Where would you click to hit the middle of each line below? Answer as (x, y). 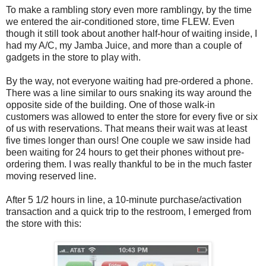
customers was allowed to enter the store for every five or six (132, 117)
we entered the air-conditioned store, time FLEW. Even (120, 22)
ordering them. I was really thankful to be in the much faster (129, 164)
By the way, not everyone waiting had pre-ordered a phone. (129, 81)
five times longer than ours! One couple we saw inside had (128, 141)
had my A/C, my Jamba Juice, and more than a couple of (124, 46)
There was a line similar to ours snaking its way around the (129, 93)
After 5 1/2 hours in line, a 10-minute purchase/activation (124, 200)
